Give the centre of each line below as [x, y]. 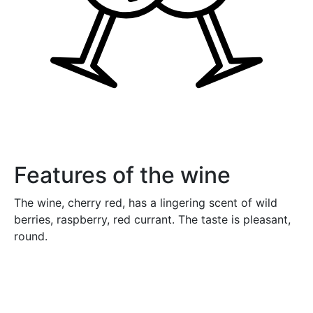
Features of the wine [122, 175]
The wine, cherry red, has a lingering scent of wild [146, 202]
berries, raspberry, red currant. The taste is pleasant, [152, 219]
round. [31, 236]
